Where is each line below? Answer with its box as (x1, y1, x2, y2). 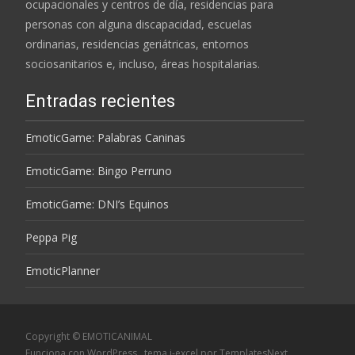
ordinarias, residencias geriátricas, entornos (25, 36, 249, 52)
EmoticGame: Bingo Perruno (25, 162, 172, 178)
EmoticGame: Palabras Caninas (25, 129, 185, 145)
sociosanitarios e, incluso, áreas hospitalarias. (25, 55, 260, 71)
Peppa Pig (25, 229, 77, 245)
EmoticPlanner (25, 262, 100, 278)
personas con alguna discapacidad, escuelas (25, 16, 252, 32)
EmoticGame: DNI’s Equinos (25, 196, 169, 212)
